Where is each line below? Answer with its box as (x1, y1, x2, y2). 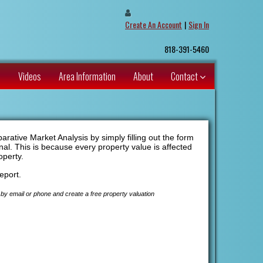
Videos (18, 69, 41, 84)
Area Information (59, 69, 116, 84)
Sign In (188, 18, 209, 31)
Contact (171, 69, 200, 84)
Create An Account (125, 18, 182, 31)
